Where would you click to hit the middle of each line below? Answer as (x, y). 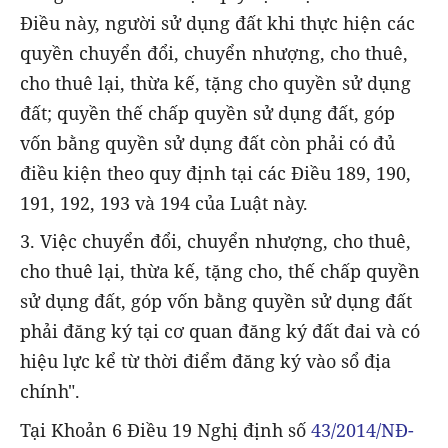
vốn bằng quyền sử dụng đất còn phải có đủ (207, 143)
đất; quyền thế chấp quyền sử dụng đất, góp (207, 113)
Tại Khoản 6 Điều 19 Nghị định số (165, 429)
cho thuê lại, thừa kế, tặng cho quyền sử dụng (215, 83)
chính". (50, 391)
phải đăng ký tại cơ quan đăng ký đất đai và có (220, 331)
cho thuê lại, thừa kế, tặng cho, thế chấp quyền (220, 271)
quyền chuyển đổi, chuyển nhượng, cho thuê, (214, 53)
